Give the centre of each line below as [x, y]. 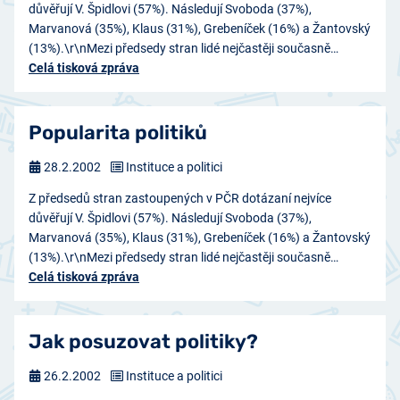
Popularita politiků [118, 133]
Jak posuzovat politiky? [143, 342]
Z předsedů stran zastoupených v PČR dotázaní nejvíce [180, 199]
